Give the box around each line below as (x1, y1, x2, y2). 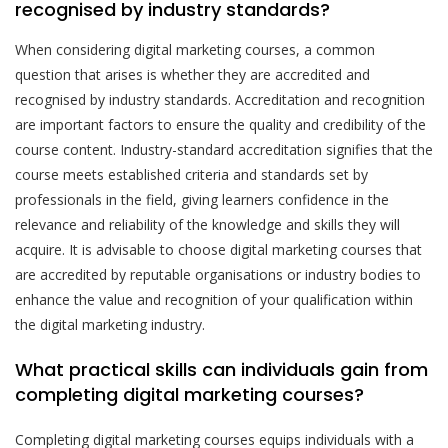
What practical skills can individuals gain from (15, 356, 428, 382)
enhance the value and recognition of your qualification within (15, 289, 413, 309)
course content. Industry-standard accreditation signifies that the (15, 139, 433, 159)
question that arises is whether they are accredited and (15, 64, 370, 84)
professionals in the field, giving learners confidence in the (15, 189, 389, 209)
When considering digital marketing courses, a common (15, 39, 375, 59)
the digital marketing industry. (15, 314, 205, 334)
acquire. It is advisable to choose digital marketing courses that (15, 239, 422, 259)
